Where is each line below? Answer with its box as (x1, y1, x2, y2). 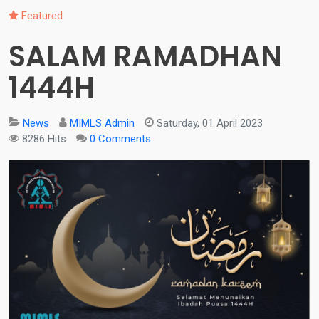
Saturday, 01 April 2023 (157, 117, 263, 130)
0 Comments (90, 132, 151, 146)
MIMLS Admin (70, 117, 135, 130)
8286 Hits (22, 132, 66, 146)
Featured (19, 9, 66, 23)
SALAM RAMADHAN (9, 36, 282, 77)
